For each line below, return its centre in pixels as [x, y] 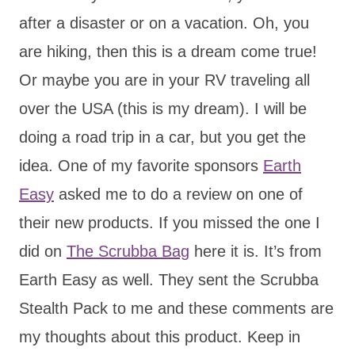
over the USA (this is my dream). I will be [163, 108]
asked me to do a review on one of [178, 194]
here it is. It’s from [256, 251]
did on [43, 251]
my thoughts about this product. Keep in [160, 336]
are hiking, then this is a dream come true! [168, 51]
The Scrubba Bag [128, 251]
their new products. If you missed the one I [170, 222]
